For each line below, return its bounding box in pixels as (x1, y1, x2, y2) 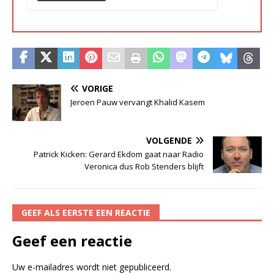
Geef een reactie (12, 231, 132, 251)
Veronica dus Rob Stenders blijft (84, 161, 204, 172)
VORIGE (82, 83, 113, 95)
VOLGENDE (146, 135, 192, 147)
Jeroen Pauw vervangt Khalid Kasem (70, 97, 205, 108)
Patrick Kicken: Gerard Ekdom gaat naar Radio (34, 149, 204, 160)
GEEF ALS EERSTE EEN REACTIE (21, 207, 150, 219)
